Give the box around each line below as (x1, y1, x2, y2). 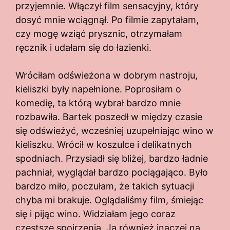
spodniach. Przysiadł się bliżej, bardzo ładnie (15, 152, 208, 164)
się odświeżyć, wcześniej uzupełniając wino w (15, 125, 214, 136)
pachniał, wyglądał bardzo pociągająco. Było (15, 166, 208, 178)
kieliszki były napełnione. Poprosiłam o (15, 83, 181, 94)
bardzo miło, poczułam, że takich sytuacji (15, 180, 194, 191)
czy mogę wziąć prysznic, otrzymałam (15, 28, 182, 39)
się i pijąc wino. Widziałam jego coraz (15, 208, 176, 219)
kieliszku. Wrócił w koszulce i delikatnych (15, 139, 192, 150)
